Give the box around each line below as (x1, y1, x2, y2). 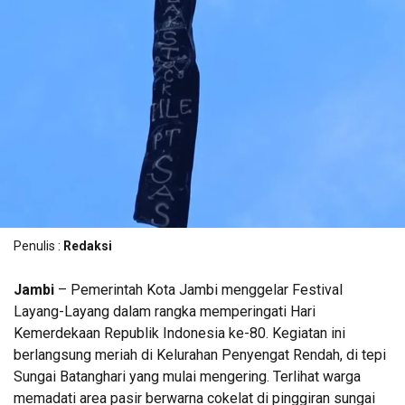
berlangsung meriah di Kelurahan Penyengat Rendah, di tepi (14, 345, 386, 363)
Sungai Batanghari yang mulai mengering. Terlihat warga (14, 367, 361, 385)
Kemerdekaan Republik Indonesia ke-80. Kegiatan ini (14, 324, 345, 342)
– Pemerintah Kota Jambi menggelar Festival (54, 280, 343, 298)
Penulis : (14, 238, 63, 253)
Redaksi (63, 238, 112, 253)
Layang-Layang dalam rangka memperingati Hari (14, 302, 316, 320)
